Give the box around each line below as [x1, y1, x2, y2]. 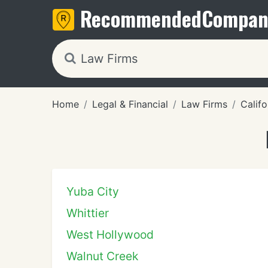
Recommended [80, 3, 202, 33]
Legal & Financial [92, 98, 168, 110]
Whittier [66, 206, 109, 220]
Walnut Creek [66, 249, 138, 263]
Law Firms [181, 98, 227, 110]
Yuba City [66, 184, 119, 199]
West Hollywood [66, 227, 154, 242]
